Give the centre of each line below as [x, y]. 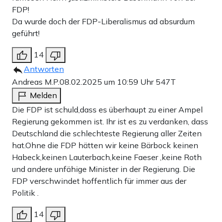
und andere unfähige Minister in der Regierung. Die [104, 169]
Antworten [44, 69]
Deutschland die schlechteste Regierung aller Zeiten [107, 133]
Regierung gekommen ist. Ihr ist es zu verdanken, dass [110, 121]
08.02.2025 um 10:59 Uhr [108, 82]
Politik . [25, 193]
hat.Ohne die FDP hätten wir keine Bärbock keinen [105, 145]
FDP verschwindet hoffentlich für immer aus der [99, 181]
